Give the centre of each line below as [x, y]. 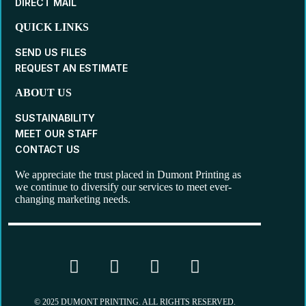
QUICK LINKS [52, 27]
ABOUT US [43, 93]
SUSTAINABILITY [55, 118]
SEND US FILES [51, 52]
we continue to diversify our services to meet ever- [123, 187]
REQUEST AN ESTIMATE [71, 68]
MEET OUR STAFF [56, 134]
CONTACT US [47, 149]
